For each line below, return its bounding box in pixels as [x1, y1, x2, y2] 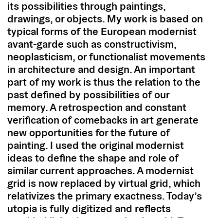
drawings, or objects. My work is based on [7, 11, 203, 25]
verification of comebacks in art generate [7, 112, 199, 127]
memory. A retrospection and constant [7, 100, 186, 114]
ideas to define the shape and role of [7, 150, 179, 164]
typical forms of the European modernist [7, 24, 197, 38]
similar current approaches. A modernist [7, 163, 194, 177]
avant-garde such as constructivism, [7, 36, 176, 51]
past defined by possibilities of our [7, 87, 169, 101]
